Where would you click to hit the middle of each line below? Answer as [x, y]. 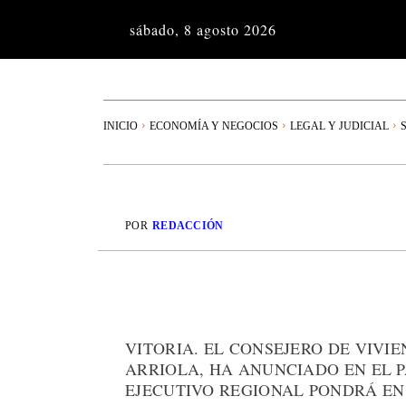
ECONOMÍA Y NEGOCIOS [214, 126]
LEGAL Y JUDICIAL [339, 126]
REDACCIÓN [188, 226]
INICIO [121, 126]
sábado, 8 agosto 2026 [203, 29]
